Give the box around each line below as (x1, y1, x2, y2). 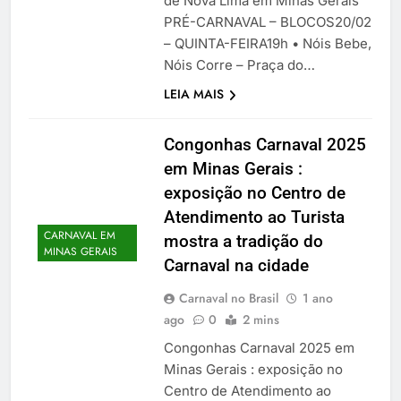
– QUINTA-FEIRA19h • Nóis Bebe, (163, 35, 371, 53)
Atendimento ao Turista (163, 207, 345, 228)
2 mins (242, 311, 279, 329)
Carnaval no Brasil (178, 289, 278, 308)
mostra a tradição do (163, 231, 323, 252)
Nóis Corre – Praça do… (163, 56, 315, 74)
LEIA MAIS (163, 85, 224, 104)
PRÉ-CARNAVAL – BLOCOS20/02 (163, 13, 371, 31)
